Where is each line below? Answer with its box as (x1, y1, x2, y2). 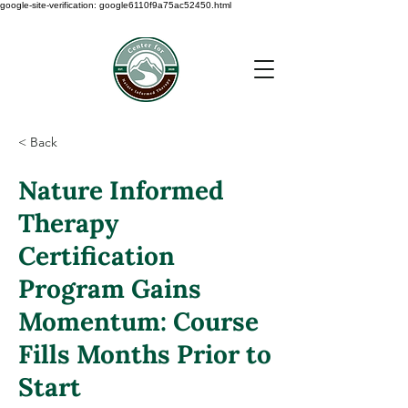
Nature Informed (18, 174, 224, 207)
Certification (18, 240, 175, 272)
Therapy (18, 207, 118, 240)
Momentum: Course (18, 305, 259, 338)
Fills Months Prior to (18, 338, 271, 371)
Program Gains (18, 272, 201, 305)
